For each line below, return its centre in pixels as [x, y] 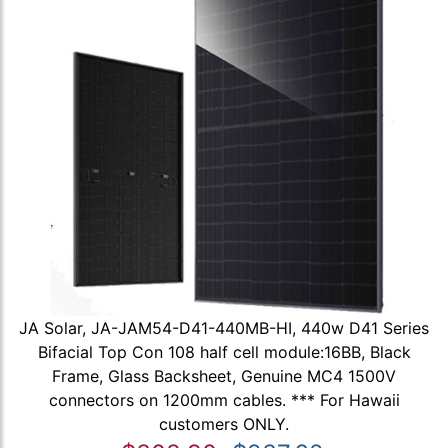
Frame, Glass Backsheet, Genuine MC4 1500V [224, 376]
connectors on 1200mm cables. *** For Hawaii [224, 400]
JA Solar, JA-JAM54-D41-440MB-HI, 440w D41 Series [224, 328]
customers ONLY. [224, 424]
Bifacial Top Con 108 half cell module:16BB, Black [224, 352]
